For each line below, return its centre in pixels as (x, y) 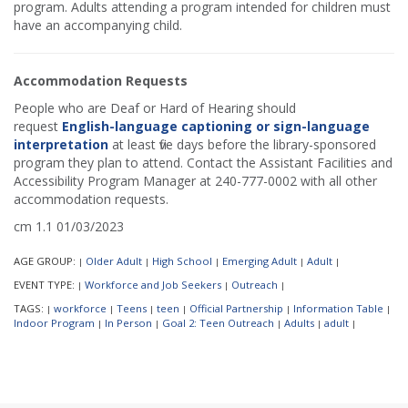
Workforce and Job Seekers (153, 284)
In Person (128, 322)
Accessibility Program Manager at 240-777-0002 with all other (195, 180)
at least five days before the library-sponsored (242, 144)
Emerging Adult (260, 260)
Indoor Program (54, 322)
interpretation (61, 144)
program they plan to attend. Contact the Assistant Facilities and (203, 162)
